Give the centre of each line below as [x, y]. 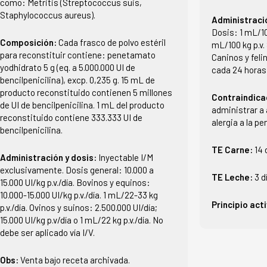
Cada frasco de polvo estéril [112, 42]
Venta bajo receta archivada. [75, 260]
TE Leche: [233, 177]
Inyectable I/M [125, 157]
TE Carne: [233, 149]
